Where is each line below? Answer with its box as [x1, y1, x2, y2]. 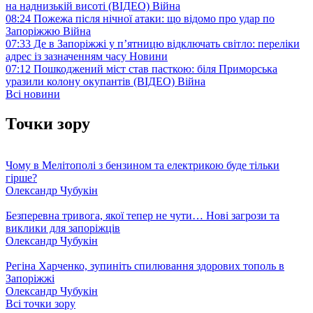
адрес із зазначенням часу [6, 50, 129, 62]
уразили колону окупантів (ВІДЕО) [6, 75, 177, 87]
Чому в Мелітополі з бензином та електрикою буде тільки [6, 159, 279, 172]
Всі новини [6, 87, 60, 100]
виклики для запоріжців [6, 222, 120, 235]
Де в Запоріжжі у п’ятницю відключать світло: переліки [31, 37, 300, 50]
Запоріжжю [6, 24, 63, 37]
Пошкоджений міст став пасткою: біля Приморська [31, 62, 277, 75]
